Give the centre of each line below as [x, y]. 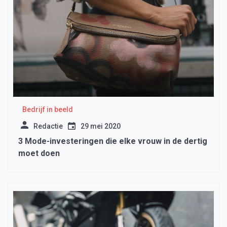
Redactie [48, 126]
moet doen [39, 154]
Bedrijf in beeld [47, 110]
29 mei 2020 [101, 126]
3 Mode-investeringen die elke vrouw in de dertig [113, 141]
